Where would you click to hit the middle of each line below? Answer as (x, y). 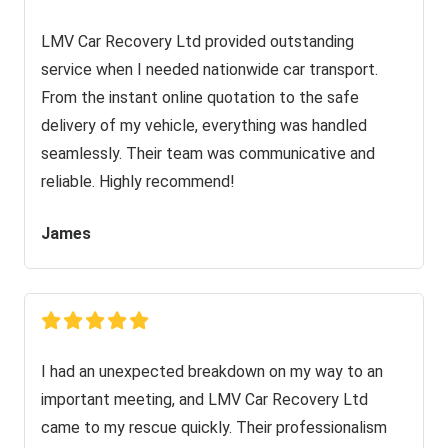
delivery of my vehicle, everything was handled (204, 125)
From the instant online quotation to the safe (200, 97)
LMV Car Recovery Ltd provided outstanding (197, 41)
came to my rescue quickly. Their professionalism (214, 427)
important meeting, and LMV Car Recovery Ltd (204, 399)
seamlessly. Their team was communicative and (208, 153)
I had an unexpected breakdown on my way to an (212, 371)
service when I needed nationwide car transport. (209, 69)
